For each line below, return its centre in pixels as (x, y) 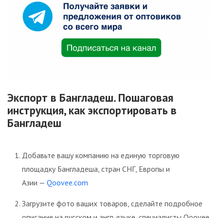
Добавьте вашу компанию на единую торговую (101, 155)
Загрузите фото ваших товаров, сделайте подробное (112, 203)
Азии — (34, 182)
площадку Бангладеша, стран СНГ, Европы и (96, 169)
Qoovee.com (67, 182)
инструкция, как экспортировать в (92, 110)
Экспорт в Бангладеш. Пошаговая (90, 98)
